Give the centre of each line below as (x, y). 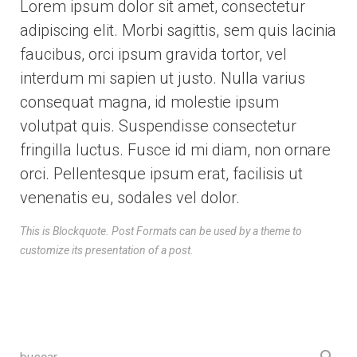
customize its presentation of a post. (107, 250)
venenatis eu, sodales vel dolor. (130, 198)
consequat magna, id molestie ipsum (149, 102)
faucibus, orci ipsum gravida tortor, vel (153, 54)
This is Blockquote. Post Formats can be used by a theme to (161, 231)
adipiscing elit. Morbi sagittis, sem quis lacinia (178, 30)
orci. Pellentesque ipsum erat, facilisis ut (161, 174)
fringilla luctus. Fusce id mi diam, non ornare (175, 150)
